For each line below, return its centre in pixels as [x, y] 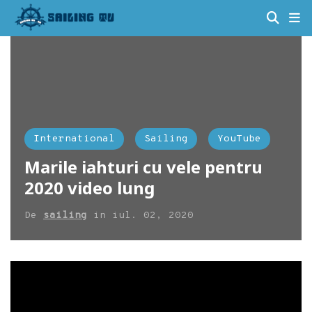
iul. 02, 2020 [153, 215]
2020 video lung [89, 187]
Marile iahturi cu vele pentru [143, 166]
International [74, 139]
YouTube [239, 139]
